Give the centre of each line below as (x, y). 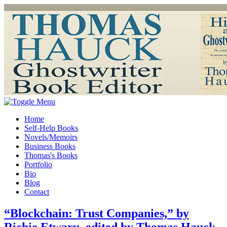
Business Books (50, 146)
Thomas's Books (51, 155)
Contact (37, 192)
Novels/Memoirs (51, 137)
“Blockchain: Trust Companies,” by (97, 213)
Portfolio (38, 164)
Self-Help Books (51, 128)
